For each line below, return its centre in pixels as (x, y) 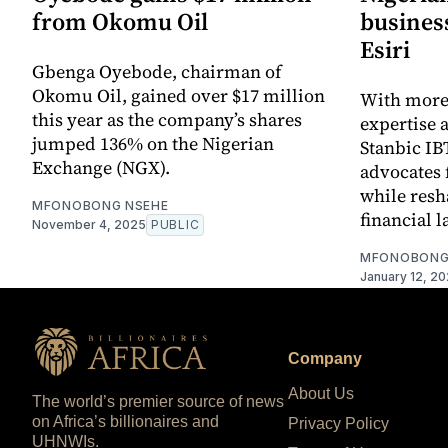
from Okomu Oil (120, 22)
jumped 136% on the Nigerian (153, 144)
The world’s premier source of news (158, 402)
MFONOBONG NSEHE (100, 206)
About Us (321, 394)
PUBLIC (175, 225)
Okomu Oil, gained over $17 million (178, 96)
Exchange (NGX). (101, 168)
